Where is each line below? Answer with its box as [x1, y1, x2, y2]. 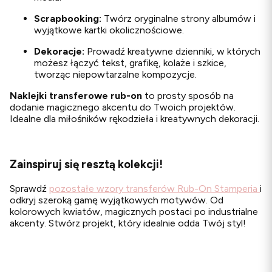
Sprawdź [10, 182, 49, 194]
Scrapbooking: [34, 13, 101, 25]
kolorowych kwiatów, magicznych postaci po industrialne [10, 205, 258, 217]
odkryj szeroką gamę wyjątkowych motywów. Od [10, 194, 223, 206]
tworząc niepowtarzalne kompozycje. [34, 69, 197, 81]
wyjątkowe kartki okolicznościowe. [34, 24, 184, 36]
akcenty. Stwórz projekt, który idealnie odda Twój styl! [10, 217, 246, 229]
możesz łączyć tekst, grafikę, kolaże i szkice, [34, 57, 226, 69]
